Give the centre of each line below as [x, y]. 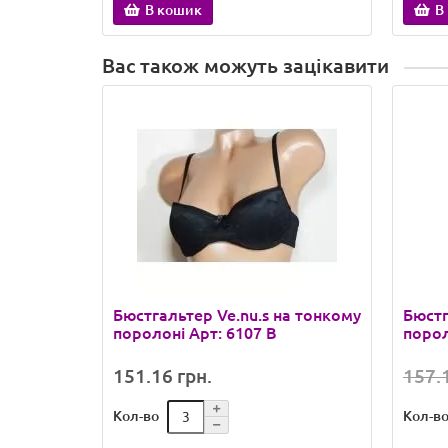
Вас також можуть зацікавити [245, 66]
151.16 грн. [162, 376]
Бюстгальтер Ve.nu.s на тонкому [237, 315]
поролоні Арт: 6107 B [195, 333]
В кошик [173, 10]
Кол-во [136, 415]
